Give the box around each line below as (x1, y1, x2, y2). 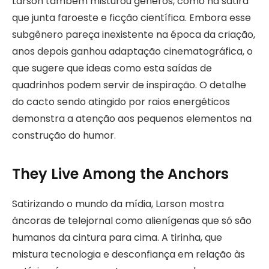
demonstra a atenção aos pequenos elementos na (12, 111, 252, 125)
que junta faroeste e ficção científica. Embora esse (12, 10, 251, 25)
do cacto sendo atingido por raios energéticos (12, 94, 230, 109)
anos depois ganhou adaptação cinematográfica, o (12, 44, 253, 58)
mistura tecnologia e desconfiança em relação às (12, 247, 245, 261)
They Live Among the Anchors (12, 163, 229, 184)
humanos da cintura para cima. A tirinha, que (12, 230, 222, 244)
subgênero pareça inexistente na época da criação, (12, 27, 255, 41)
